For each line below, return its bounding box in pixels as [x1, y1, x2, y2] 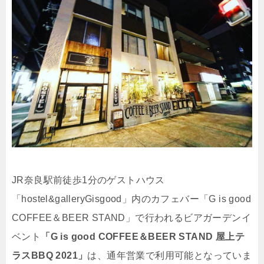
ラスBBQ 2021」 [12, 250, 88, 261]
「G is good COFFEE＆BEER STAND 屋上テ [41, 232, 245, 242]
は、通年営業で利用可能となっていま [87, 250, 252, 261]
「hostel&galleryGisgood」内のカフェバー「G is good [12, 194, 251, 204]
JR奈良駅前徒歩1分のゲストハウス [12, 175, 165, 186]
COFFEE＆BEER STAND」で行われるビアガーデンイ [12, 213, 251, 223]
